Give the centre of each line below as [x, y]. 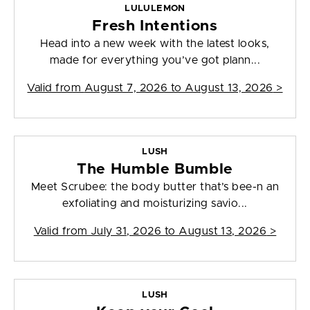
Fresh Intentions [155, 26]
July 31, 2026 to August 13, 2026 [179, 231]
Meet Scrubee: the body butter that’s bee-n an [155, 187]
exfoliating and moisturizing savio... [155, 204]
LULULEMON [155, 9]
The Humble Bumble [155, 170]
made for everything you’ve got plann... [155, 61]
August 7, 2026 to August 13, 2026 [179, 88]
